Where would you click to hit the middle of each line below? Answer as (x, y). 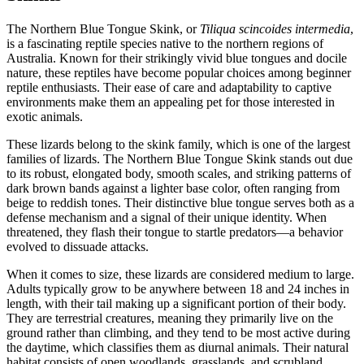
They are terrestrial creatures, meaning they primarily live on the (170, 318)
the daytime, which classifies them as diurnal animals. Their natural (178, 347)
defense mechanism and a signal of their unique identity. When (167, 217)
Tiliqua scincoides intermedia (275, 29)
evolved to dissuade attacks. (78, 247)
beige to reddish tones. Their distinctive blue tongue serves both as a (180, 203)
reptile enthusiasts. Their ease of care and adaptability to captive (169, 87)
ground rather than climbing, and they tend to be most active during (178, 333)
